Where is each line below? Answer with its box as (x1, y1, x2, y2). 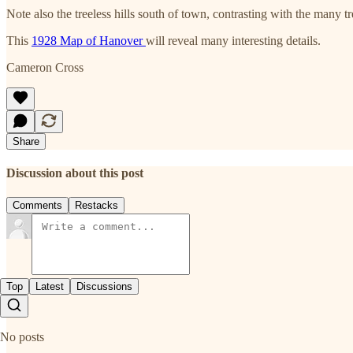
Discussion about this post (6, 165, 143, 180)
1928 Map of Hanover (32, 33, 146, 47)
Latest (35, 281, 64, 293)
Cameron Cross (6, 60, 84, 74)
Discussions (76, 281, 132, 293)
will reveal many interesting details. (146, 33, 321, 47)
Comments (13, 199, 62, 212)
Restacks (75, 199, 118, 212)
